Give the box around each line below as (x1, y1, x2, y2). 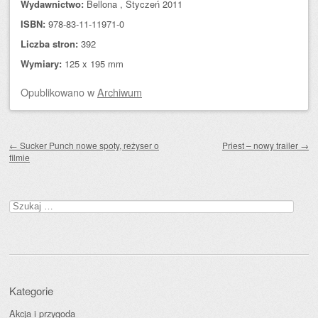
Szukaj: (9, 197, 40, 211)
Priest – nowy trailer (222, 139, 300, 151)
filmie (9, 151, 30, 163)
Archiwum (97, 84, 142, 99)
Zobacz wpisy (9, 125, 94, 146)
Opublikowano (21, 84, 87, 99)
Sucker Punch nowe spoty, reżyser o (18, 139, 159, 151)
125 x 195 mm (62, 57, 124, 70)
